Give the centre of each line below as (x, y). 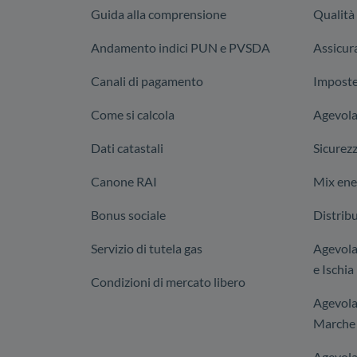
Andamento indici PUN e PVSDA (180, 47)
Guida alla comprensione (159, 14)
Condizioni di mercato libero (168, 282)
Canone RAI (124, 181)
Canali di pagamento (147, 81)
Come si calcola (133, 114)
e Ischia (333, 269)
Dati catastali (127, 148)
